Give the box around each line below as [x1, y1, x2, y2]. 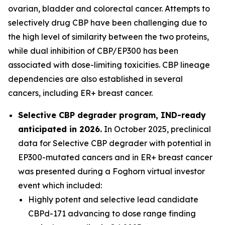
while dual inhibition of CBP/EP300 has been [8, 46, 178, 56]
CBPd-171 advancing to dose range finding [28, 208, 196, 218]
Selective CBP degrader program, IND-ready [18, 110, 206, 120]
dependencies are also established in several [8, 74, 183, 84]
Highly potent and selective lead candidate [28, 194, 198, 204]
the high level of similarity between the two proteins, [8, 32, 209, 42]
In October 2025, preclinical [102, 124, 211, 134]
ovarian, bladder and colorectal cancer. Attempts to [8, 4, 210, 14]
